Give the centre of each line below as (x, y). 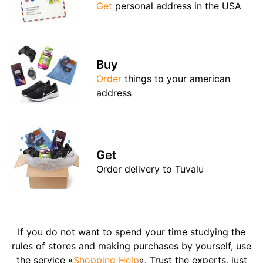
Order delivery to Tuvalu (150, 169)
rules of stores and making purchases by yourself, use (131, 246)
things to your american (176, 78)
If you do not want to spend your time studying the (131, 232)
